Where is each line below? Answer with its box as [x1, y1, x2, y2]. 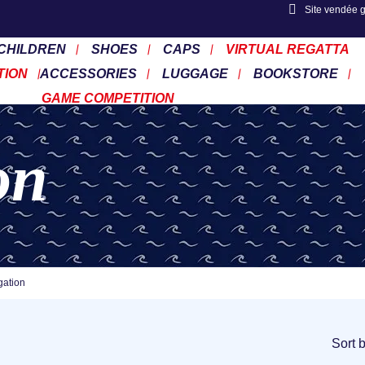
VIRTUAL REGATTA [226, 42, 350, 56]
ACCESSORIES [40, 67, 138, 81]
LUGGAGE [162, 67, 229, 81]
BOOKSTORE [253, 67, 339, 81]
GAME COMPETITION [41, 91, 174, 105]
